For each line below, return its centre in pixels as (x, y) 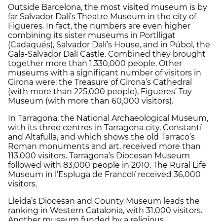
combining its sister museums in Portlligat (92, 35)
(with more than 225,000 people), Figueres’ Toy (100, 91)
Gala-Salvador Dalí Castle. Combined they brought (107, 54)
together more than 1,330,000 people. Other (95, 63)
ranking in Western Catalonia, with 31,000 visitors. (105, 210)
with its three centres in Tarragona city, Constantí (105, 127)
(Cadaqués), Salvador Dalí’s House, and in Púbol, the (109, 44)
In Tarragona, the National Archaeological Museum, (108, 118)
